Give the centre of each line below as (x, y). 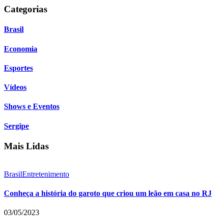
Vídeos (15, 87)
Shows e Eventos (32, 107)
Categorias (26, 9)
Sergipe (16, 126)
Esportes (18, 68)
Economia (21, 49)
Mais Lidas (26, 146)
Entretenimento (46, 174)
